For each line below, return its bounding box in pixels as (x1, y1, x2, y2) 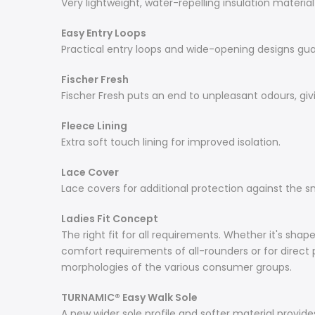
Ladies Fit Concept (61, 212, 158, 226)
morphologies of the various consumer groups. (61, 260, 292, 274)
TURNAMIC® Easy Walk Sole (61, 290, 198, 304)
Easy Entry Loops (61, 26, 146, 40)
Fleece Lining (61, 119, 127, 133)
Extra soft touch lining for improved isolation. (61, 135, 281, 149)
